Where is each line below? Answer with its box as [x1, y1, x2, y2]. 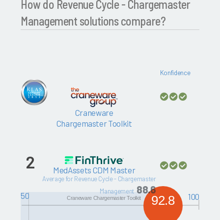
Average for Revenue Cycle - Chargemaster [42, 174, 156, 183]
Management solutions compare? [21, 14, 166, 28]
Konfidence [160, 68, 191, 77]
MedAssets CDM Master [53, 165, 136, 175]
